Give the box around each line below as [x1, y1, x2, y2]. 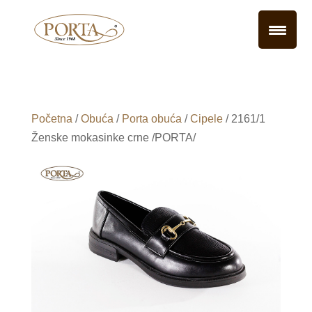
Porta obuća [121, 113, 182, 125]
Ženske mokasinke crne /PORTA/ [31, 132, 196, 143]
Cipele [189, 113, 223, 125]
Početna [31, 113, 72, 125]
